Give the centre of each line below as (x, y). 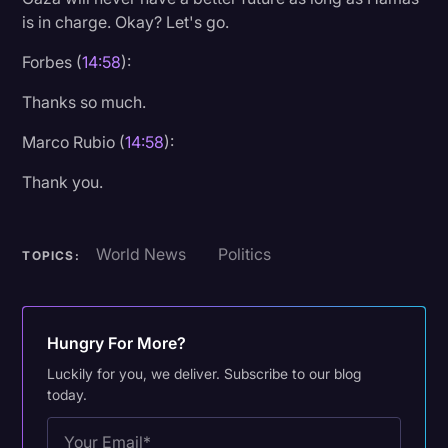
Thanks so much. (84, 101)
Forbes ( (52, 61)
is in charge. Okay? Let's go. (126, 21)
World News (140, 253)
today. (67, 394)
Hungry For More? (117, 342)
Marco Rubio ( (74, 141)
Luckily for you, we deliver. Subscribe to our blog (204, 373)
